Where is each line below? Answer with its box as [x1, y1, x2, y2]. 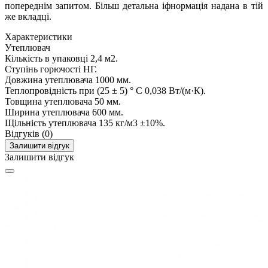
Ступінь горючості [5, 64, 81, 75]
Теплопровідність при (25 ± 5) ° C [5, 86, 142, 96]
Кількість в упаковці [5, 53, 88, 64]
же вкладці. [5, 11, 51, 22]
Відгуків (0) [5, 129, 53, 139]
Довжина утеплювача [5, 75, 93, 86]
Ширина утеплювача [5, 107, 90, 118]
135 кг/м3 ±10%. [99, 118, 165, 129]
